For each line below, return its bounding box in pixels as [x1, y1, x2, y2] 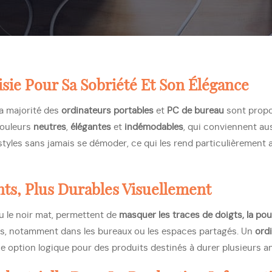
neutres [33, 123, 66, 132]
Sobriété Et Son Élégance [80, 78, 249, 93]
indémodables [124, 123, 183, 132]
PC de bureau [167, 106, 224, 115]
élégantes [70, 123, 111, 132]
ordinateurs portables [61, 106, 154, 115]
